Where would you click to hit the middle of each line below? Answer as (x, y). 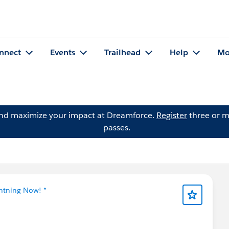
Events (63, 53)
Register (172, 115)
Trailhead (122, 53)
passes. (117, 128)
